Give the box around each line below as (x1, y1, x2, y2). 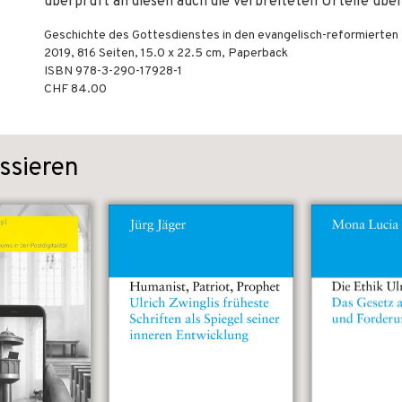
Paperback (228, 46, 288, 61)
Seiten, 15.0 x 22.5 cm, (96, 46, 228, 61)
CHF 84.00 (44, 82, 107, 97)
